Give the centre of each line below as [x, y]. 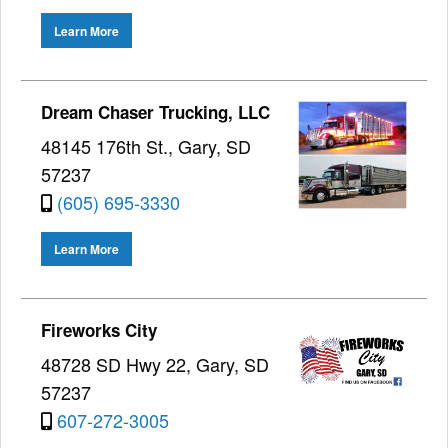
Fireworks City [99, 330]
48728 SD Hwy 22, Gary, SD [155, 364]
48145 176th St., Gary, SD [146, 145]
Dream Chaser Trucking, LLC [155, 111]
